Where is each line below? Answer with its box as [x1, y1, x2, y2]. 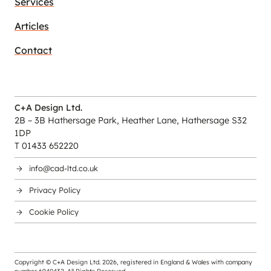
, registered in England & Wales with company [117, 258, 252, 266]
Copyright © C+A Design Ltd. [15, 258, 102, 266]
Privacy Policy [29, 185, 80, 195]
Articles [15, 20, 49, 32]
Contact [15, 44, 52, 56]
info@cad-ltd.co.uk [29, 163, 98, 173]
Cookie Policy [29, 207, 79, 217]
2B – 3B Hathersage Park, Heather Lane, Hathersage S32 [15, 115, 247, 126]
